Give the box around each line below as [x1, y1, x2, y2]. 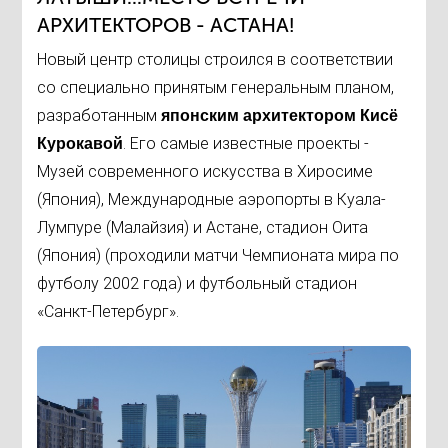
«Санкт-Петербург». [37, 301, 180, 321]
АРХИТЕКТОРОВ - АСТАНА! [37, 12, 296, 37]
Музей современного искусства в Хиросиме [37, 161, 374, 181]
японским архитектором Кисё [161, 106, 399, 124]
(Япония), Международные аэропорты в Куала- [37, 189, 387, 209]
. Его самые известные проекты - [123, 133, 370, 153]
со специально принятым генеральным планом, [37, 77, 395, 97]
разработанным [37, 105, 162, 125]
